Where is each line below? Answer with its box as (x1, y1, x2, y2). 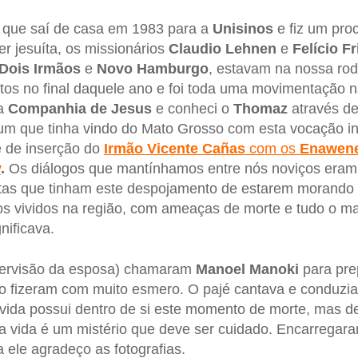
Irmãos (33, 60, 81, 77)
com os (245, 140, 300, 157)
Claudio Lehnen (168, 40, 276, 57)
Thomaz (233, 100, 288, 117)
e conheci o (151, 100, 233, 117)
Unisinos (212, 20, 273, 37)
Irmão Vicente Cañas (103, 140, 245, 157)
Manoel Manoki (195, 261, 299, 278)
